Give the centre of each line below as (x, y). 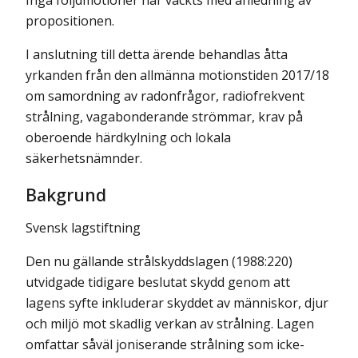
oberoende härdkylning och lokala (128, 138)
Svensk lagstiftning (83, 227)
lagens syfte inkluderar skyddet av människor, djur (177, 302)
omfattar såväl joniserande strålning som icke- (165, 344)
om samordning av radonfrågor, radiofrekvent (165, 96)
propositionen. (70, 21)
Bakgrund (66, 194)
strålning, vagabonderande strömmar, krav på (164, 117)
